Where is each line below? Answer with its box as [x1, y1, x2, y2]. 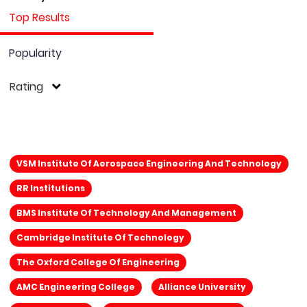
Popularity [9, 45, 62, 61]
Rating [10, 79, 43, 95]
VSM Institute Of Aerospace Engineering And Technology [16, 158, 282, 169]
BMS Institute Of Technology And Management [16, 207, 236, 219]
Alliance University [158, 281, 246, 293]
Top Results [9, 10, 70, 25]
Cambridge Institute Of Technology [16, 232, 184, 243]
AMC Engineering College [16, 281, 135, 293]
